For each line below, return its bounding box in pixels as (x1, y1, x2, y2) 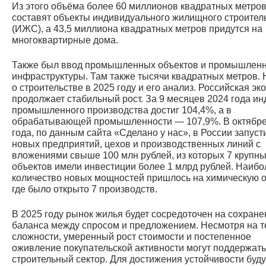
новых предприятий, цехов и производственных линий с (12, 138, 261, 149)
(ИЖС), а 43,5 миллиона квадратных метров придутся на (12, 23, 262, 34)
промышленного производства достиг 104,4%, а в (12, 104, 232, 115)
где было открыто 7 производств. (12, 183, 157, 194)
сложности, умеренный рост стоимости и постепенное (12, 231, 251, 242)
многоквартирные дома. (12, 34, 118, 45)
